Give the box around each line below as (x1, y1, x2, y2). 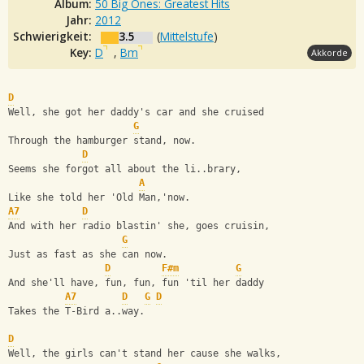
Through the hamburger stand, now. (8, 135, 196, 147)
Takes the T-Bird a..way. (8, 305, 145, 318)
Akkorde (311, 45, 348, 58)
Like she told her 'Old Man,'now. (8, 192, 190, 204)
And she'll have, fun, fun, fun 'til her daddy (8, 277, 264, 289)
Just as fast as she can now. (8, 249, 167, 261)
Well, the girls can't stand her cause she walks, (8, 348, 281, 360)
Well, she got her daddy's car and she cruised (8, 106, 264, 119)
